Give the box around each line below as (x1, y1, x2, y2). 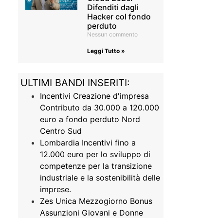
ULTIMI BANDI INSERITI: (20, 77, 130, 89)
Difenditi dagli (87, 2, 139, 12)
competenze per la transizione (39, 161, 152, 171)
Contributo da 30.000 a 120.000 (39, 103, 159, 112)
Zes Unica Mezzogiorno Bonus (39, 196, 152, 206)
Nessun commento (87, 31, 138, 38)
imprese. (39, 184, 71, 194)
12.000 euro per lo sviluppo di (39, 149, 150, 159)
